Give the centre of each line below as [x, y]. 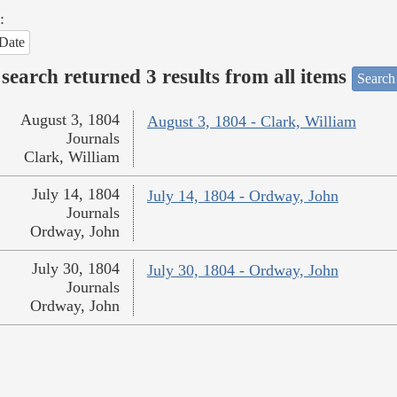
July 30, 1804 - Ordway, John [242, 271]
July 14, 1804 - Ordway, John [242, 196]
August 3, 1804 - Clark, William [251, 122]
